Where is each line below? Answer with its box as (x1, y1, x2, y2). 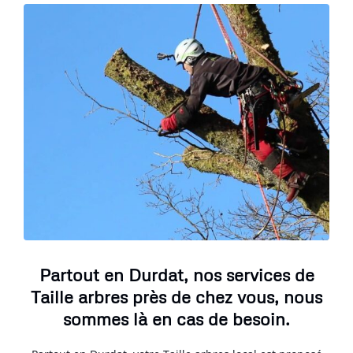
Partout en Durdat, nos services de (39, 264, 314, 285)
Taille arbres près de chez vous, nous (31, 286, 322, 307)
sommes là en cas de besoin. (63, 308, 290, 329)
